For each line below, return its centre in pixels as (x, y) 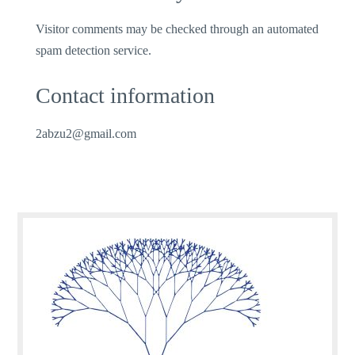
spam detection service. (94, 50)
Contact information (126, 95)
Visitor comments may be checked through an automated (177, 29)
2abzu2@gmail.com (86, 133)
